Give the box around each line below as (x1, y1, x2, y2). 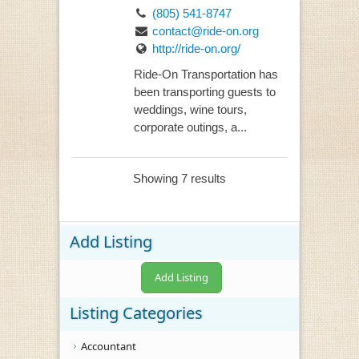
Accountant (81, 339, 136, 354)
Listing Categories (70, 302, 203, 325)
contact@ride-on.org (151, 23, 259, 38)
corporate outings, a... (133, 120, 247, 135)
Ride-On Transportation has (133, 67, 278, 82)
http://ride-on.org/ (151, 41, 240, 55)
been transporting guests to (133, 85, 276, 99)
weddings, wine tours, (133, 103, 247, 117)
